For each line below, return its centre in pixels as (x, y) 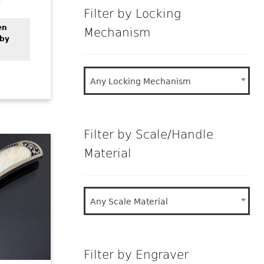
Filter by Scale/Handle (149, 134)
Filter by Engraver (136, 255)
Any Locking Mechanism (141, 81)
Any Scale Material (129, 202)
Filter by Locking (133, 14)
